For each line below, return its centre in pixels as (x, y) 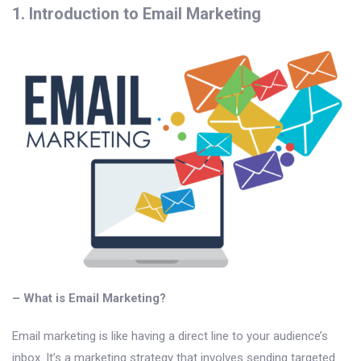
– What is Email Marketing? (89, 298)
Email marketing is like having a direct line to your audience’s (170, 336)
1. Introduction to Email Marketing (137, 13)
